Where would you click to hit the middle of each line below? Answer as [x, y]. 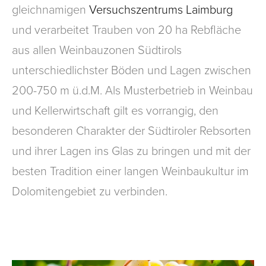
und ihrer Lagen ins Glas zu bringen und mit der [131, 151]
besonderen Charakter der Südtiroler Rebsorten [132, 131]
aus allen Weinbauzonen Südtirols [97, 50]
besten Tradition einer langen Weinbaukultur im [130, 171]
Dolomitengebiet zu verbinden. [90, 191]
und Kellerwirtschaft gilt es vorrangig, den [115, 110]
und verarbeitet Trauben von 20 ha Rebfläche [126, 30]
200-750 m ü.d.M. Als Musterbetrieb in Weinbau [132, 90]
